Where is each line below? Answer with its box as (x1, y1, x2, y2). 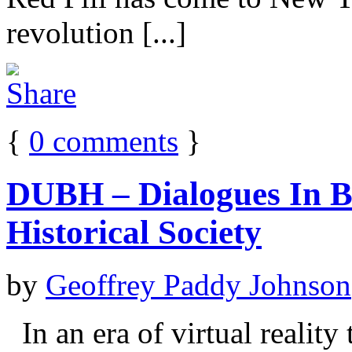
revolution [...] (6, 16, 186, 50)
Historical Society (6, 213, 262, 251)
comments (45, 124, 178, 159)
